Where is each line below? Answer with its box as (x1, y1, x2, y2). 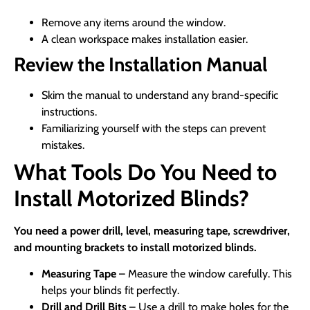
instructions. (42, 104, 97, 118)
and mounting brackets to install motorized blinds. (14, 240, 257, 254)
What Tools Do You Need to (14, 158, 277, 185)
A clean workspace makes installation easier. (42, 32, 248, 46)
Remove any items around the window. (42, 15, 226, 29)
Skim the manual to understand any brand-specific (42, 88, 278, 102)
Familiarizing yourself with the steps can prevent (42, 121, 266, 135)
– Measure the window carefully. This (116, 267, 292, 281)
